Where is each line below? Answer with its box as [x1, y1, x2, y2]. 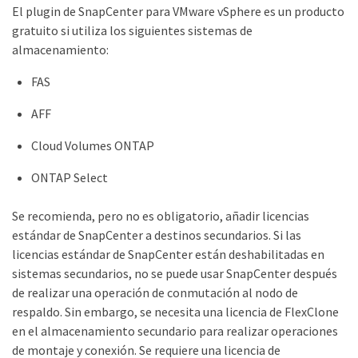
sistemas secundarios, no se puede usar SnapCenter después [12, 265, 337, 281]
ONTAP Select [31, 169, 108, 185]
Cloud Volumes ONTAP [31, 137, 154, 153]
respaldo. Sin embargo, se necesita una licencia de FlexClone [12, 304, 339, 320]
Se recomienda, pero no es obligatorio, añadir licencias [12, 208, 309, 224]
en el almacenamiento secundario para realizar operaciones [12, 323, 338, 339]
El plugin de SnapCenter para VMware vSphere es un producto [12, 3, 344, 19]
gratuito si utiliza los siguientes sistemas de [12, 22, 253, 38]
